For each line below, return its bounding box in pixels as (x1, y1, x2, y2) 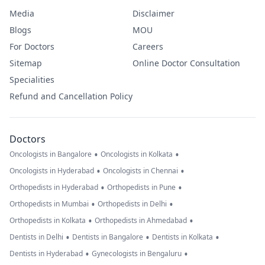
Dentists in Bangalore (72, 232, 143, 243)
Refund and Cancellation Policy (9, 91, 132, 102)
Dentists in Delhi (9, 232, 63, 243)
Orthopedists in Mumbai (9, 199, 89, 209)
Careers (132, 41, 163, 53)
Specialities (9, 74, 54, 86)
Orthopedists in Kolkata (9, 215, 86, 226)
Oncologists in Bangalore (9, 149, 92, 160)
